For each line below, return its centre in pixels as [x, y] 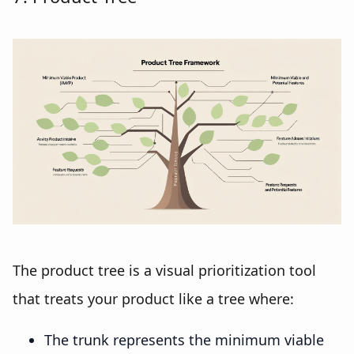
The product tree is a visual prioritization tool [164, 270]
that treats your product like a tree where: [153, 298]
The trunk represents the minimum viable [184, 339]
